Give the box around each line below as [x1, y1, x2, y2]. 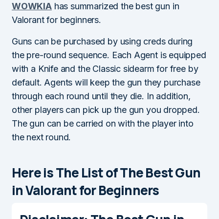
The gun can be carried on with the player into [12, 118, 194, 129]
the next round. [12, 131, 71, 142]
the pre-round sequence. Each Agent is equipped [12, 49, 206, 60]
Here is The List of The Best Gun [12, 163, 201, 181]
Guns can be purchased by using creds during [12, 36, 193, 46]
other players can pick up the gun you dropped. [12, 104, 200, 115]
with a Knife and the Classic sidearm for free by [12, 63, 198, 74]
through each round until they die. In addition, [12, 90, 191, 101]
